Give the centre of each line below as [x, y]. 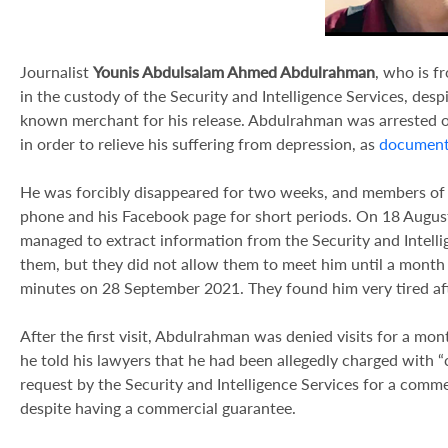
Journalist [56, 71]
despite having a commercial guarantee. [158, 407]
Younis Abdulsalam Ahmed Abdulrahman [234, 71]
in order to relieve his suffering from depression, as [199, 143]
